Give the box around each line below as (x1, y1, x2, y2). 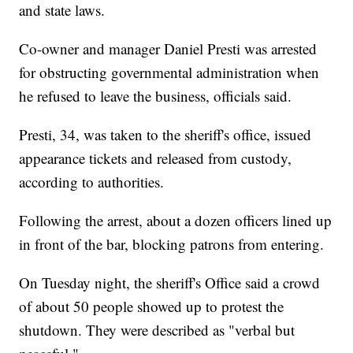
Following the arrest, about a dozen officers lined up (19, 210, 333, 231)
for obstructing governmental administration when (19, 62, 320, 83)
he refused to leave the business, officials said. (19, 86, 292, 106)
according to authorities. (19, 172, 165, 192)
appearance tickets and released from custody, (19, 148, 292, 169)
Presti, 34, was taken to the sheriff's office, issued (19, 124, 312, 145)
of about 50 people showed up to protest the (19, 296, 284, 317)
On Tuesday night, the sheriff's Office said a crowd (19, 273, 321, 293)
